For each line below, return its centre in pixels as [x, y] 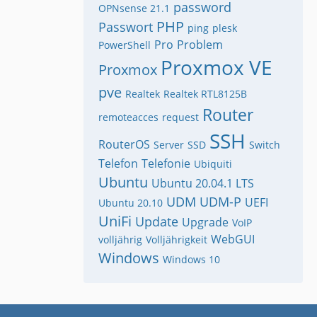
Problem [200, 45]
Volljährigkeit [177, 240]
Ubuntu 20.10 [131, 203]
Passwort [126, 27]
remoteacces [128, 117]
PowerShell [125, 45]
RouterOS [124, 145]
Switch [265, 145]
